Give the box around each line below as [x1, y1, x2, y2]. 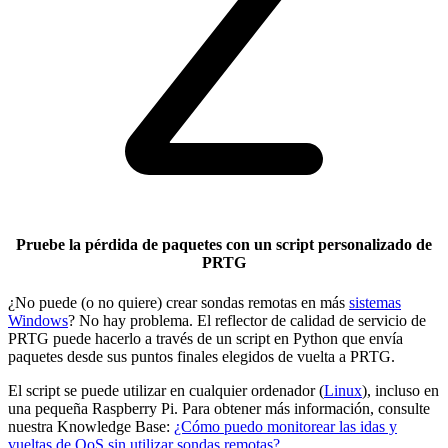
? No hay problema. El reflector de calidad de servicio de [68, 311, 426, 329]
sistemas [349, 293, 401, 311]
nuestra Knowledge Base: [8, 417, 174, 435]
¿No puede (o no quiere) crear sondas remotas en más [8, 293, 349, 311]
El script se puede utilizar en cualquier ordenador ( [8, 381, 324, 399]
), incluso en [362, 381, 439, 399]
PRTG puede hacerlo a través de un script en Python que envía [8, 329, 403, 347]
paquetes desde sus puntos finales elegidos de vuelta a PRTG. [8, 347, 395, 365]
